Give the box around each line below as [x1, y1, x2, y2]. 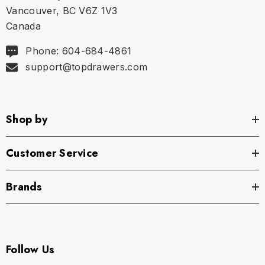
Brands [6, 179, 43, 195]
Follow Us [6, 241, 55, 257]
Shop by [6, 111, 47, 127]
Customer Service [6, 145, 98, 161]
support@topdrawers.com [25, 60, 148, 73]
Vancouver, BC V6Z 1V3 [6, 4, 118, 17]
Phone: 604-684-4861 [25, 44, 132, 57]
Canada [6, 20, 41, 32]
